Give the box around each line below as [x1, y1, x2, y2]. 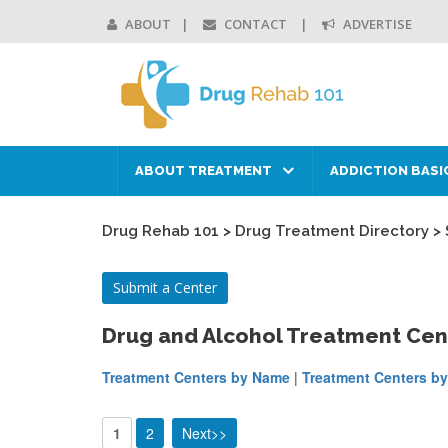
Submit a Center [113, 278, 217, 297]
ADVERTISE [340, 15, 412, 33]
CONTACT [221, 15, 290, 33]
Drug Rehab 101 [102, 222, 219, 240]
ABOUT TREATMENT [135, 163, 272, 178]
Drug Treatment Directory [235, 222, 429, 240]
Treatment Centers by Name [102, 367, 290, 387]
